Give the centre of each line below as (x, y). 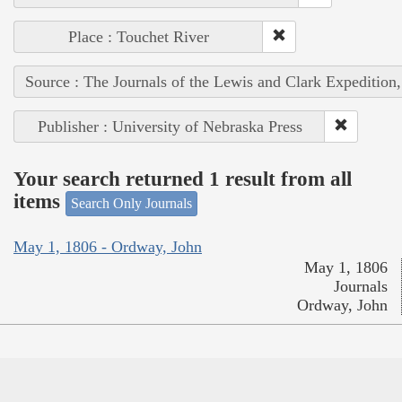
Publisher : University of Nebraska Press (170, 126)
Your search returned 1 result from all (183, 179)
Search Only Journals (131, 203)
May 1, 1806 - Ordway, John (108, 247)
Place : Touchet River (139, 36)
